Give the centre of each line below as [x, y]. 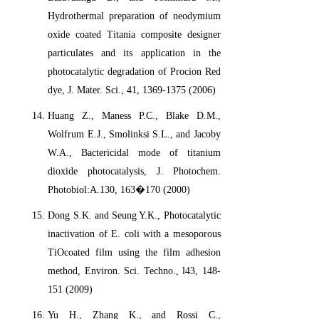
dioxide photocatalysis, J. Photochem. [134, 172]
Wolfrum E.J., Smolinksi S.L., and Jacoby [134, 135]
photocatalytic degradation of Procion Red [134, 72]
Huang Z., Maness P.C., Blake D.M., [134, 116]
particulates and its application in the [134, 53]
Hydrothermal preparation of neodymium [134, 16]
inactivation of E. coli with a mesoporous [134, 234]
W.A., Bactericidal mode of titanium [134, 153]
